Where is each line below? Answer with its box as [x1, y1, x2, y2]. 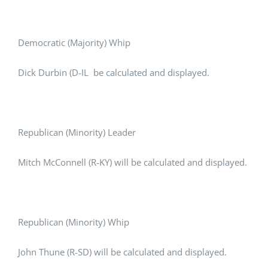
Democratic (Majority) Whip [18, 36, 130, 49]
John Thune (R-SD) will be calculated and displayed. [18, 246, 227, 258]
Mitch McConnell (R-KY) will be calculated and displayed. [18, 156, 247, 169]
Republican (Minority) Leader [18, 126, 136, 139]
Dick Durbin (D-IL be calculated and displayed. [18, 66, 209, 79]
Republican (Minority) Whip [18, 216, 129, 229]
